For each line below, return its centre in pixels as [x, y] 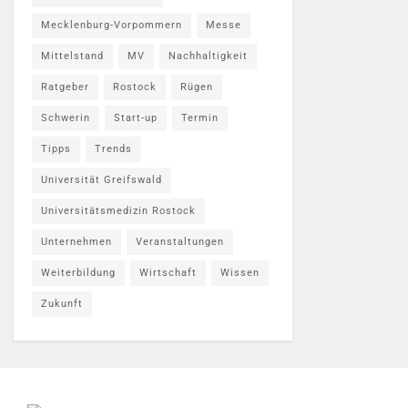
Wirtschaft [168, 273]
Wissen [240, 273]
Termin [200, 118]
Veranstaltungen [180, 242]
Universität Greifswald [102, 180]
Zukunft [62, 304]
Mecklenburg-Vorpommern [112, 25]
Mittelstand [72, 56]
